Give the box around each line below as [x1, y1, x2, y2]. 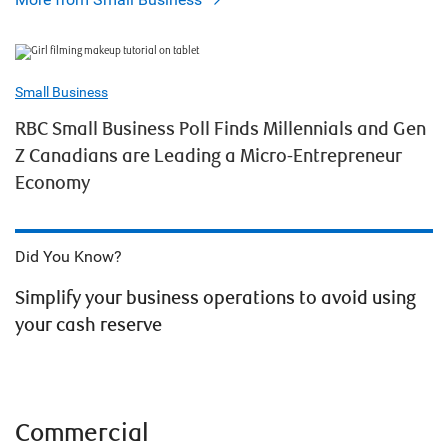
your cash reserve [15, 314, 162, 337]
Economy [15, 172, 90, 195]
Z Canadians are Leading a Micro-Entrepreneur [15, 145, 402, 168]
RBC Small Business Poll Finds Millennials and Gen [15, 118, 426, 141]
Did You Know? [15, 247, 122, 266]
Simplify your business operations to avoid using [15, 287, 416, 310]
